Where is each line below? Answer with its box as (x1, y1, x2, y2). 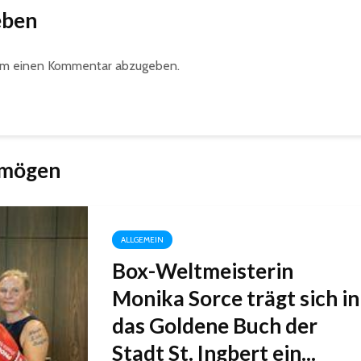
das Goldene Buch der (112, 312, 317, 338)
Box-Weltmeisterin (112, 257, 293, 284)
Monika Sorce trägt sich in (112, 284, 359, 311)
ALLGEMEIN (121, 234, 164, 245)
